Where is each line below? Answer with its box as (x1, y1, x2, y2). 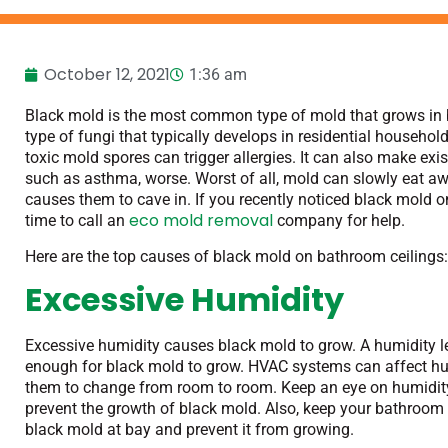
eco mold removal (125, 209, 273, 233)
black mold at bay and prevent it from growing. (25, 420, 354, 440)
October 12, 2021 (44, 63, 170, 87)
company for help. (273, 211, 409, 231)
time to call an (25, 211, 125, 231)
